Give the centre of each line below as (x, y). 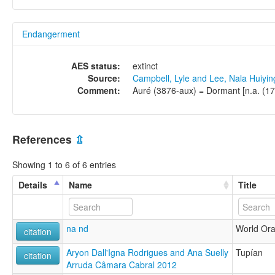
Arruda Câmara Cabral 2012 (122, 264)
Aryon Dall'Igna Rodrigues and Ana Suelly (147, 252)
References (44, 139)
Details (33, 184)
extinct (145, 66)
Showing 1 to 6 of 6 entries (64, 164)
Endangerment (51, 34)
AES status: (96, 66)
